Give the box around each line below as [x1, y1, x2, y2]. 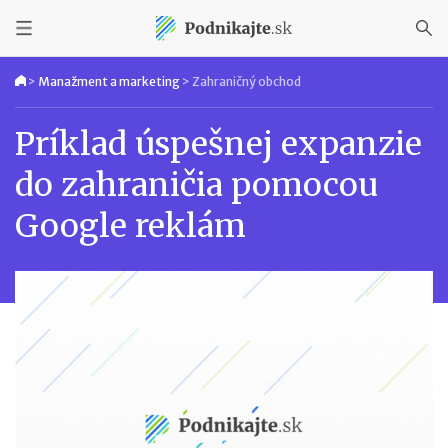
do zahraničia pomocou [15, 165, 378, 205]
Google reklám [15, 206, 246, 246]
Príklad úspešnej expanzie [15, 124, 422, 164]
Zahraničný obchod [192, 74, 301, 89]
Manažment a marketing [38, 74, 180, 89]
